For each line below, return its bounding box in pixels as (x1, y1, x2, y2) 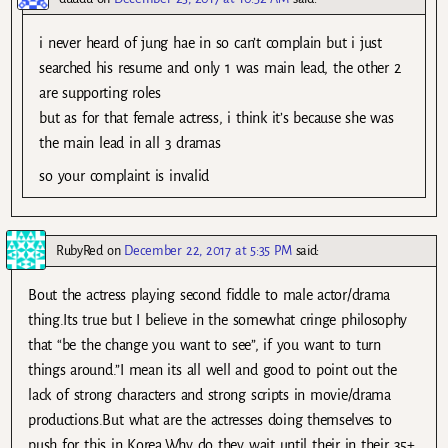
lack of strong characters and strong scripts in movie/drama (28, 387, 391, 404)
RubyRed (56, 243, 103, 259)
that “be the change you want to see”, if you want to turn (28, 337, 381, 354)
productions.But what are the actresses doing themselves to (28, 412, 392, 429)
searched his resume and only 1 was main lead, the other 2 (39, 59, 401, 76)
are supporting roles (39, 84, 161, 101)
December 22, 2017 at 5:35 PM (124, 243, 292, 259)
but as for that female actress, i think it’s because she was (39, 109, 394, 126)
